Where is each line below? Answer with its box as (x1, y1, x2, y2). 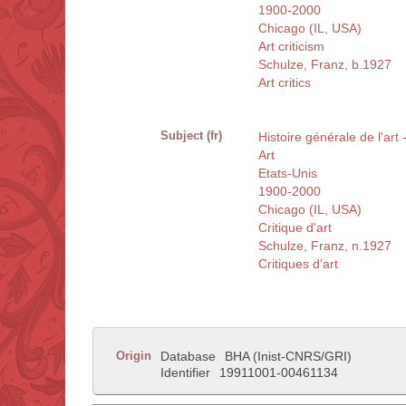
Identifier (160, 365, 210, 381)
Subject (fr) (160, 129, 222, 143)
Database (160, 349, 216, 364)
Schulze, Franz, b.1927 (258, 57, 391, 72)
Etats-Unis (258, 166, 317, 181)
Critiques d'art (258, 256, 338, 272)
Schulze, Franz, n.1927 (258, 238, 391, 254)
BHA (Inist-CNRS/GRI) (225, 349, 352, 364)
